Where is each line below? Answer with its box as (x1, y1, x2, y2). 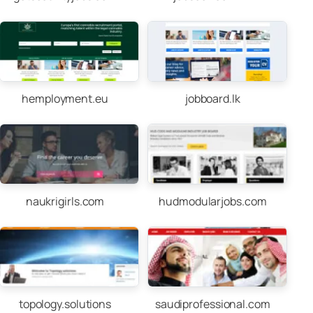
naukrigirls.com (25, 194, 105, 209)
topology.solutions (18, 296, 112, 312)
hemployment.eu (22, 91, 108, 106)
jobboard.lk (184, 91, 240, 106)
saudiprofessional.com (154, 296, 270, 312)
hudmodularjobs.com (159, 194, 267, 209)
